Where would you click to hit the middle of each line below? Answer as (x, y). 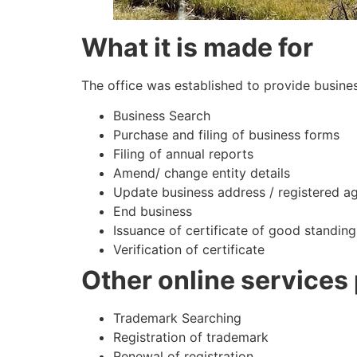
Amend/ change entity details (202, 173)
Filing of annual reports (183, 154)
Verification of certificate (189, 250)
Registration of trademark (191, 337)
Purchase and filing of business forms (226, 135)
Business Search (162, 116)
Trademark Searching (177, 318)
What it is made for (197, 47)
